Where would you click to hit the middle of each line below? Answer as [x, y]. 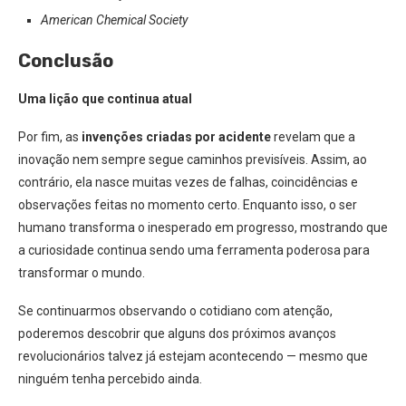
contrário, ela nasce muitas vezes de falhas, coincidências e [188, 182]
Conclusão [66, 61]
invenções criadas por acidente [176, 137]
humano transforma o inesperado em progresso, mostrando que [203, 227]
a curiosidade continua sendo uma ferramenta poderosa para [194, 250]
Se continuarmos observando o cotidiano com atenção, [175, 311]
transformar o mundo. [82, 273]
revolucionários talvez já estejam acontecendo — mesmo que [193, 356]
